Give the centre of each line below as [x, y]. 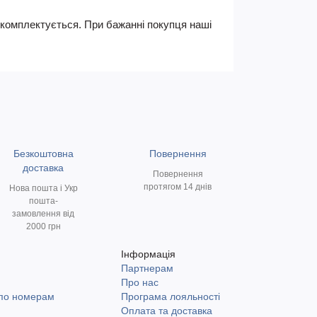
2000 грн [43, 226]
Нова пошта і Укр [43, 188]
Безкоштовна [43, 154]
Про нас [140, 282]
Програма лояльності [171, 296]
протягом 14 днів [178, 187]
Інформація [148, 254]
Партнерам [147, 268]
